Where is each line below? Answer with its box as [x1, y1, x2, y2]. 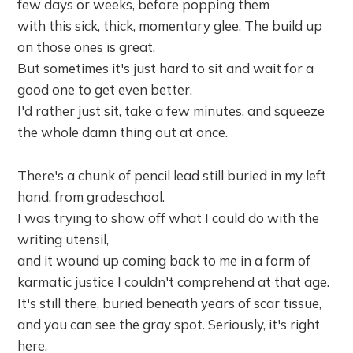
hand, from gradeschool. [17, 188, 165, 205]
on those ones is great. [17, 39, 156, 55]
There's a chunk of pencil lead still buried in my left [17, 167, 327, 184]
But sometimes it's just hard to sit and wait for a [17, 60, 314, 76]
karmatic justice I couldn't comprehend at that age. [17, 273, 330, 290]
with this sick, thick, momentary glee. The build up [17, 17, 323, 34]
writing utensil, [17, 231, 110, 247]
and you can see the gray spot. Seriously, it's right [17, 316, 321, 333]
